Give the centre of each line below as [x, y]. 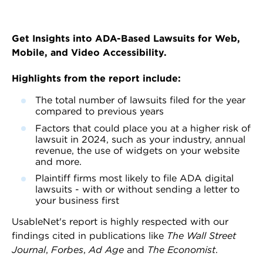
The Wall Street [201, 236]
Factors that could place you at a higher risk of [143, 128]
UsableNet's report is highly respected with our [120, 222]
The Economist [181, 250]
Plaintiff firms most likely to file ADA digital [134, 178]
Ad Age [106, 250]
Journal [29, 250]
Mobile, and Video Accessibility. [89, 53]
